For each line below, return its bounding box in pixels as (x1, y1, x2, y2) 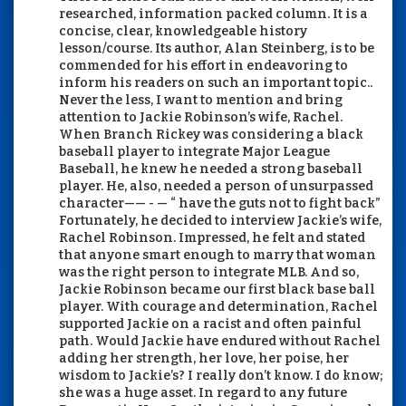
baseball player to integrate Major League (59, 143, 330, 159)
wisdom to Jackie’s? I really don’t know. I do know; (59, 367, 382, 383)
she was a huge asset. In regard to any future (59, 384, 347, 401)
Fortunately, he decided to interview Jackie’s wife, (59, 212, 382, 228)
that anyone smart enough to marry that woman (59, 246, 376, 263)
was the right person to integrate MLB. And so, (59, 264, 359, 280)
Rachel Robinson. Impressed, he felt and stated (59, 229, 365, 246)
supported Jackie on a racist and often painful (59, 315, 362, 332)
